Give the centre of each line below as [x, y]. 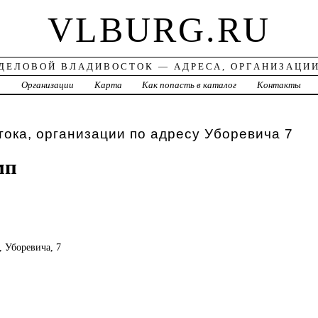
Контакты [279, 85]
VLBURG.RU [159, 30]
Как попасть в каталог [190, 85]
